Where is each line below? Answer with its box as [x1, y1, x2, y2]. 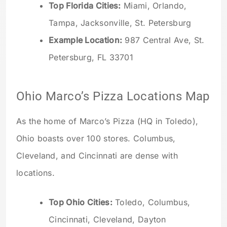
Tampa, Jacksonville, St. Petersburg [49, 18, 192, 28]
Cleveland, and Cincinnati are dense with [16, 150, 178, 161]
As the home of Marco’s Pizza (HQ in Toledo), [16, 116, 199, 126]
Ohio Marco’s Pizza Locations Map [16, 89, 210, 103]
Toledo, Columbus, [112, 197, 191, 207]
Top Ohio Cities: [49, 197, 112, 207]
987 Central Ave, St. [122, 35, 205, 46]
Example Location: [49, 35, 123, 46]
